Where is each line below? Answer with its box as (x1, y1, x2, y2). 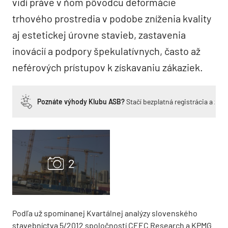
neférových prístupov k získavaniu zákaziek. (12, 61, 203, 73)
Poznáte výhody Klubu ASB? (37, 97, 125, 106)
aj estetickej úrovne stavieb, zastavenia (12, 28, 186, 41)
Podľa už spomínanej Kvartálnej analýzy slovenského (12, 208, 197, 218)
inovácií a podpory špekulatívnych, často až (12, 45, 201, 57)
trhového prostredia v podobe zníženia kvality (12, 12, 211, 24)
